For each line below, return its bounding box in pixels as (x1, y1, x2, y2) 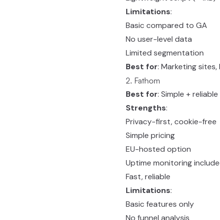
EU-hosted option (126, 144, 191, 154)
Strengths (126, 103, 166, 113)
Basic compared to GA (126, 20, 207, 30)
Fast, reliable (126, 171, 170, 182)
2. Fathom (126, 76, 160, 85)
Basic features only (126, 199, 194, 209)
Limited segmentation (126, 48, 204, 58)
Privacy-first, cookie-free (126, 116, 217, 127)
